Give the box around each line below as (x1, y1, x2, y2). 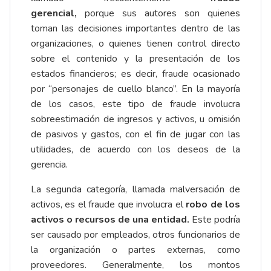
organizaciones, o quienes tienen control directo (31, 37, 240, 51)
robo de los (186, 198, 241, 212)
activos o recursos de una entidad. (31, 213, 192, 227)
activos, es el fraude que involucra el (31, 198, 186, 212)
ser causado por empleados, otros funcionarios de (31, 228, 240, 242)
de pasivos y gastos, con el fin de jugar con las (31, 128, 240, 142)
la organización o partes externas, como (31, 243, 240, 257)
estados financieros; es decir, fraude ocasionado (31, 67, 240, 81)
